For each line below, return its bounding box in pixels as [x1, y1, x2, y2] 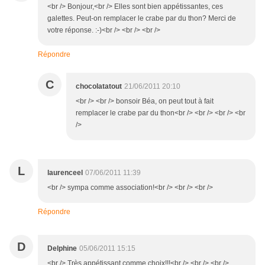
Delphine [47, 244, 77, 253]
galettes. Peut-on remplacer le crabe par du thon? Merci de [47, 14, 236, 23]
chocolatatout [76, 82, 122, 91]
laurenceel [47, 169, 83, 177]
